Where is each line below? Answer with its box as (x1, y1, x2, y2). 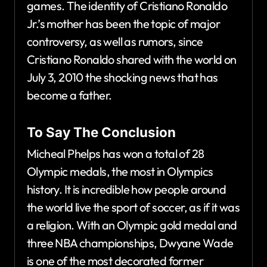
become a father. (27, 88, 112, 103)
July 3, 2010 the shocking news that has (27, 70, 218, 85)
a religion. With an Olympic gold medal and (27, 217, 237, 232)
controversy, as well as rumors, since (27, 34, 203, 49)
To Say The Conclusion (27, 124, 176, 141)
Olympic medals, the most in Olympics (27, 163, 213, 179)
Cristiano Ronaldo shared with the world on (27, 52, 237, 67)
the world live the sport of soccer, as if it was (27, 199, 240, 215)
